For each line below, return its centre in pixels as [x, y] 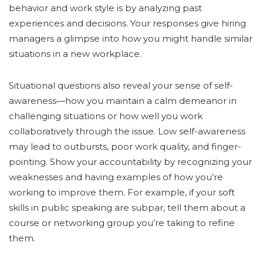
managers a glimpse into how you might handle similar [131, 39]
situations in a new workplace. [75, 54]
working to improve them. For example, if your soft [122, 193]
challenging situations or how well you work [106, 116]
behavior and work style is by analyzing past [105, 8]
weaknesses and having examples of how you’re [116, 177]
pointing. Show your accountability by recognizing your [130, 162]
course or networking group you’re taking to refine [122, 223]
